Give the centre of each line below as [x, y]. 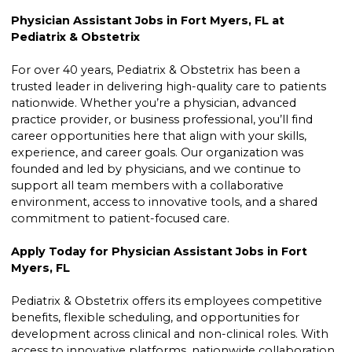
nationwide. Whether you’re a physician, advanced [154, 103]
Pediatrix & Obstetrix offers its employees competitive [167, 301]
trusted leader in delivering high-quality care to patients [169, 87]
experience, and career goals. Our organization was [158, 153]
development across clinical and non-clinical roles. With [170, 334]
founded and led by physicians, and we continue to [156, 169]
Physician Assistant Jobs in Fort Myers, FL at [148, 21]
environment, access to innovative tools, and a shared [165, 202]
